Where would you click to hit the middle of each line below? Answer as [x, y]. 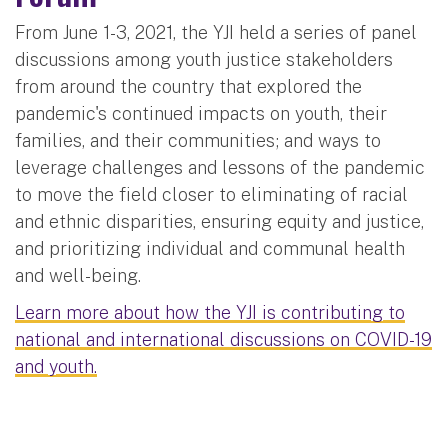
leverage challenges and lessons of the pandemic [220, 168]
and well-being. [78, 276]
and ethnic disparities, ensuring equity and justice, [219, 222]
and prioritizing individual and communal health [210, 249]
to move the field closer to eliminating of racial [211, 195]
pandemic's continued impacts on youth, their [201, 114]
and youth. [56, 367]
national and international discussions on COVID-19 [223, 340]
